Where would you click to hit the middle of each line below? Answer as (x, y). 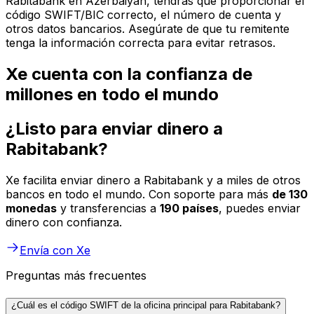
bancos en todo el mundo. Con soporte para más (139, 194)
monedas (31, 208)
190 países (189, 208)
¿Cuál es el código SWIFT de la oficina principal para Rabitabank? (146, 305)
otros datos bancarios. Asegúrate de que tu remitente (148, 29)
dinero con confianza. (64, 222)
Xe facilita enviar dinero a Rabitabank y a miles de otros (153, 180)
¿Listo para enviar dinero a (114, 129)
